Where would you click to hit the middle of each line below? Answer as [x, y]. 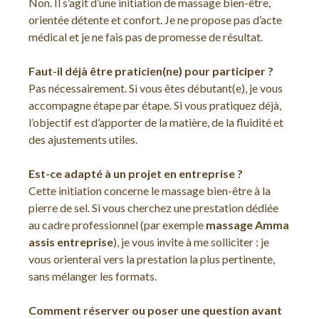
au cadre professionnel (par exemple [117, 225]
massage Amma [247, 225]
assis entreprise [71, 242]
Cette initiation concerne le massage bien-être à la [150, 190]
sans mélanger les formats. [93, 276]
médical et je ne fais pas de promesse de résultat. [146, 37]
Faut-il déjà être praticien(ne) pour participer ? [151, 71]
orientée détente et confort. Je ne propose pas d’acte [155, 20]
